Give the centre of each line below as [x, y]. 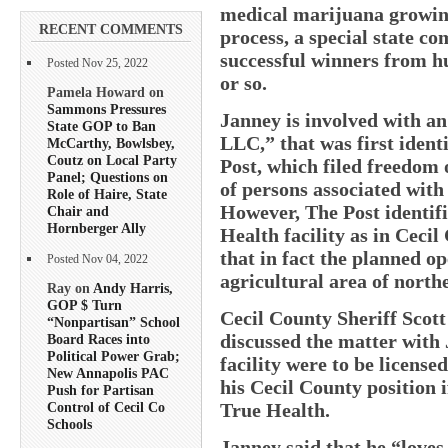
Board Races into [98, 339]
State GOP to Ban [101, 125]
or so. [243, 82]
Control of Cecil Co [106, 407]
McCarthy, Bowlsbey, [111, 142]
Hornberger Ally [96, 227]
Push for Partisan [100, 390]
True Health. [275, 409]
